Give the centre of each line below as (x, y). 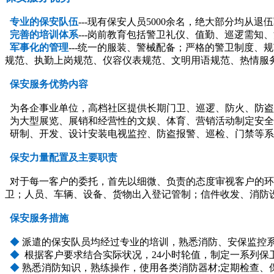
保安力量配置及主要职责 (64, 157)
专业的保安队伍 (44, 21)
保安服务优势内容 (49, 84)
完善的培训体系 (44, 34)
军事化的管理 (39, 47)
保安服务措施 (39, 218)
